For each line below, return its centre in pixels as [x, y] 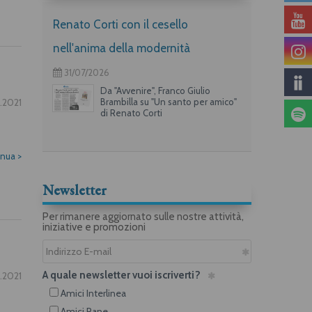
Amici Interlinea [92, 293]
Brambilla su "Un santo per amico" [168, 101]
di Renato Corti [131, 112]
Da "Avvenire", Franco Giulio [155, 90]
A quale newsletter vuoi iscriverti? [122, 275]
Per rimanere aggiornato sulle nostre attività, [143, 216]
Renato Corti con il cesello [120, 24]
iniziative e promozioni [94, 227]
